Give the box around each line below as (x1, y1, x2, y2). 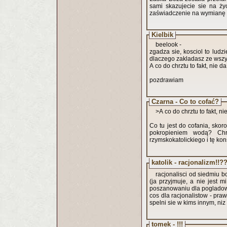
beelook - (156, 41, 181, 48)
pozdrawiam (149, 77, 183, 84)
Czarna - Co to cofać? (152, 98, 219, 105)
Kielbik (152, 31, 173, 39)
